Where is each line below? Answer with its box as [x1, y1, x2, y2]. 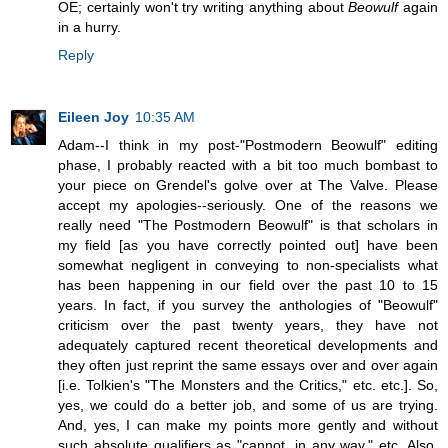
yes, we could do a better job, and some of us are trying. [58, 396, 438, 413]
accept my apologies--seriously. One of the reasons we [58, 196, 438, 213]
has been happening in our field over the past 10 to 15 [58, 276, 438, 293]
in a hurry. [58, 18, 121, 35]
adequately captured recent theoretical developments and [58, 336, 438, 353]
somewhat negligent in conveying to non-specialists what [58, 256, 438, 273]
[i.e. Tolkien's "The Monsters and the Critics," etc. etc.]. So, [58, 376, 438, 393]
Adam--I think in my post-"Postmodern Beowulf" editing [58, 136, 438, 153]
